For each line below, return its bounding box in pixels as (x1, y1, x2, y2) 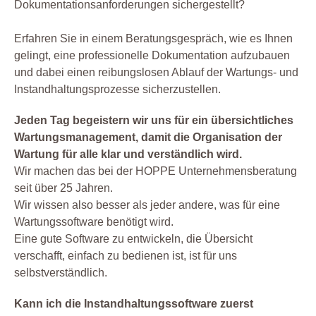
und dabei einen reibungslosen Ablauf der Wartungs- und (14, 66, 298, 79)
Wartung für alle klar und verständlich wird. (14, 148, 242, 161)
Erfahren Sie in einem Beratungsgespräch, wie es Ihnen (14, 32, 293, 45)
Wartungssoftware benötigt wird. (14, 216, 174, 229)
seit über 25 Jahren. (14, 182, 113, 195)
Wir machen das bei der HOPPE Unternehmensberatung (14, 165, 297, 178)
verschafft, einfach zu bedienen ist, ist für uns (14, 250, 237, 262)
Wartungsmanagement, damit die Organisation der (14, 131, 282, 144)
